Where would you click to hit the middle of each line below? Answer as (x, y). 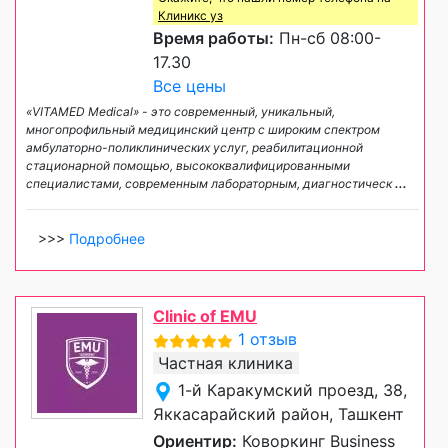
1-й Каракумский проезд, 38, (292, 390)
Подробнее (107, 239)
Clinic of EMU (205, 316)
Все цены (189, 86)
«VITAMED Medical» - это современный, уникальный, (180, 112)
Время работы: (213, 38)
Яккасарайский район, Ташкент (278, 414)
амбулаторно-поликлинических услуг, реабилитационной (194, 148)
